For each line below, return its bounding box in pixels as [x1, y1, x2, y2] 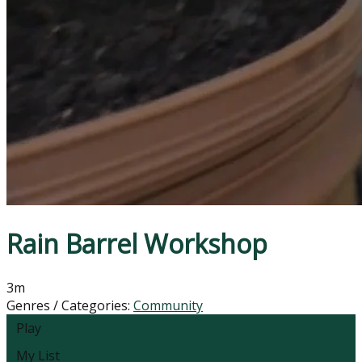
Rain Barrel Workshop [6, 226, 267, 262]
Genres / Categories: [6, 296, 133, 314]
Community [133, 296, 203, 314]
